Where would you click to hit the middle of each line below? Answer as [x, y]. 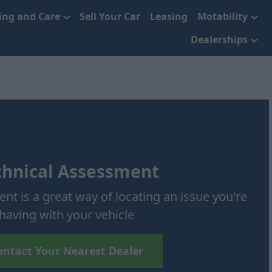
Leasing [169, 16]
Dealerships [219, 39]
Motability [223, 16]
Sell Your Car [110, 16]
